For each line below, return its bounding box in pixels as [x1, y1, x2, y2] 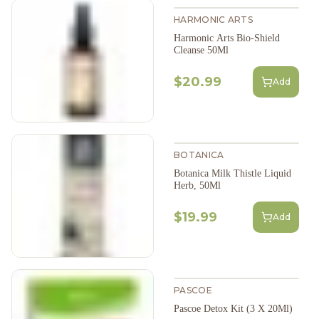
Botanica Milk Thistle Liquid [174, 168, 291, 179]
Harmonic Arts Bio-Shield [174, 33, 280, 44]
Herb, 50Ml [174, 180, 221, 192]
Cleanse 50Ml [174, 45, 229, 56]
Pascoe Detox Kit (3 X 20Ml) [174, 303, 293, 314]
